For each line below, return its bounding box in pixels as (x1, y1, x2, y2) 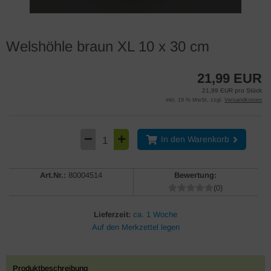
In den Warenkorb (160, 134, 229, 145)
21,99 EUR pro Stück (202, 87, 262, 94)
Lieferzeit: (94, 210, 131, 219)
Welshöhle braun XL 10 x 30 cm (6, 38, 209, 54)
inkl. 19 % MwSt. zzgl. (166, 97, 224, 103)
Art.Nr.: (39, 171, 66, 180)
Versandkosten (224, 97, 262, 103)
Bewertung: (174, 171, 217, 180)
